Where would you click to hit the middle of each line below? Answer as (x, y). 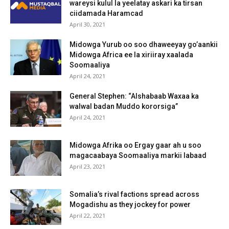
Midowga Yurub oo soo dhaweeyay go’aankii (144, 44)
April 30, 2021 (87, 24)
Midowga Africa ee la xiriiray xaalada (131, 54)
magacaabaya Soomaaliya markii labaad (138, 155)
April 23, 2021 (87, 166)
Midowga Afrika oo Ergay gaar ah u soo (135, 145)
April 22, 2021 (87, 215)
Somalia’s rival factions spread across (134, 194)
